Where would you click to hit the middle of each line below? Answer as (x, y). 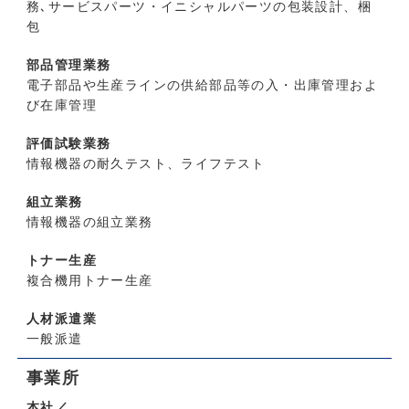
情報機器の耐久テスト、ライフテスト (146, 163)
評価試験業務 (68, 143)
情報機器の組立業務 (89, 221)
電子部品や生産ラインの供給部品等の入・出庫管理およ (202, 84)
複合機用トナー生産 (89, 280)
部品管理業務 (68, 64)
